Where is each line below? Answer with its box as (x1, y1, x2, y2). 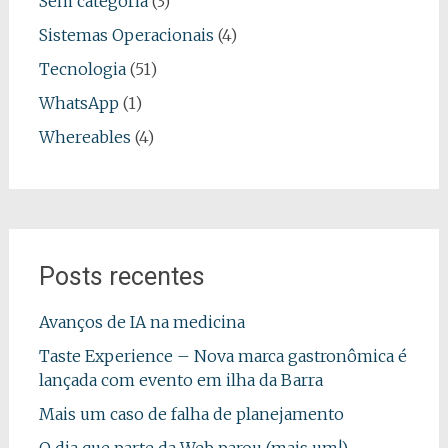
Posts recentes (38, 262, 205, 291)
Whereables (38, 127, 131, 147)
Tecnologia (38, 59, 126, 79)
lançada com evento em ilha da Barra (38, 370, 323, 390)
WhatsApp (38, 93, 119, 113)
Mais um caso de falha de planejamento (38, 404, 344, 424)
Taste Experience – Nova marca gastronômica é (38, 346, 407, 366)
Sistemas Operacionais (38, 25, 214, 45)
